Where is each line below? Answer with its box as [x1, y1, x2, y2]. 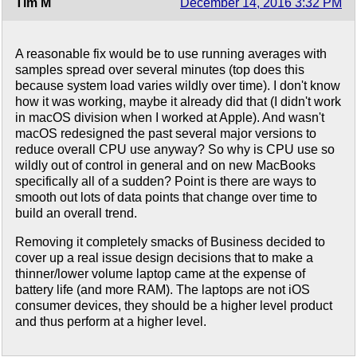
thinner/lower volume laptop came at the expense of [15, 267, 305, 281]
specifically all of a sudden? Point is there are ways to [15, 175, 316, 189]
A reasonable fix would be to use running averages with [15, 47, 327, 61]
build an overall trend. [15, 206, 137, 221]
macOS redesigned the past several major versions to [15, 127, 316, 141]
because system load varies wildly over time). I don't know [15, 79, 340, 93]
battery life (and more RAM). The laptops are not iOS [15, 283, 310, 297]
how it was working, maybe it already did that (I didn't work [15, 95, 341, 109]
